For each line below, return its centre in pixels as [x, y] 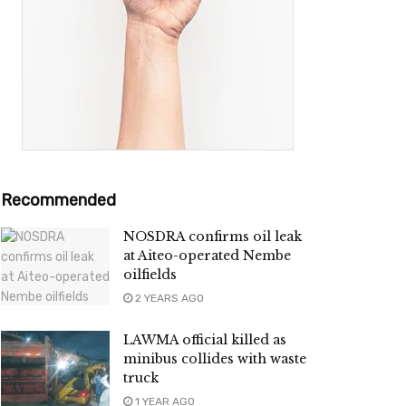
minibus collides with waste [215, 359]
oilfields [150, 275]
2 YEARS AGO [168, 299]
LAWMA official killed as [205, 340]
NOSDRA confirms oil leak [213, 237]
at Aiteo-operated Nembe [207, 256]
